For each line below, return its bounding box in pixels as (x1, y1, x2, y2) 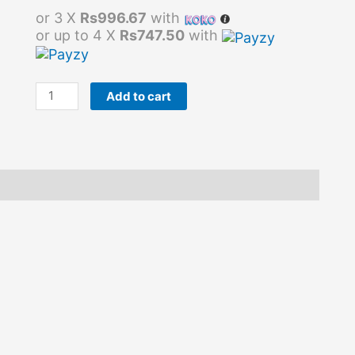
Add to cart (106, 88, 172, 104)
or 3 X (35, 9, 80, 26)
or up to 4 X (35, 26, 120, 44)
